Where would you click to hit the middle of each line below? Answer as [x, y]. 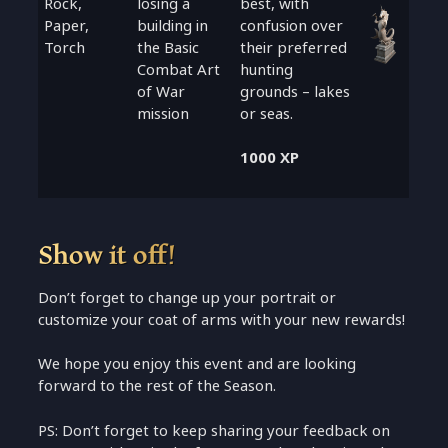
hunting [267, 69]
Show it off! [107, 253]
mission [163, 113]
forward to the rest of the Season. [157, 386]
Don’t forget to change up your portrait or [187, 297]
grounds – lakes [295, 91]
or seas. [267, 113]
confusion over [292, 25]
